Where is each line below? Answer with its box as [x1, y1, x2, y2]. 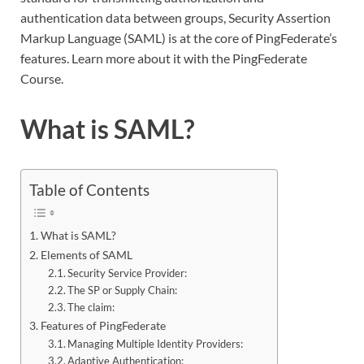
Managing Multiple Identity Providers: [67, 337, 246, 351]
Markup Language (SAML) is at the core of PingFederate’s [20, 30, 337, 46]
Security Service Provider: [67, 266, 190, 280]
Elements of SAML [40, 248, 132, 262]
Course [20, 71, 61, 87]
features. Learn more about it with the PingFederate [20, 50, 307, 67]
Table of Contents [29, 180, 149, 200]
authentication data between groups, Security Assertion [20, 10, 331, 26]
